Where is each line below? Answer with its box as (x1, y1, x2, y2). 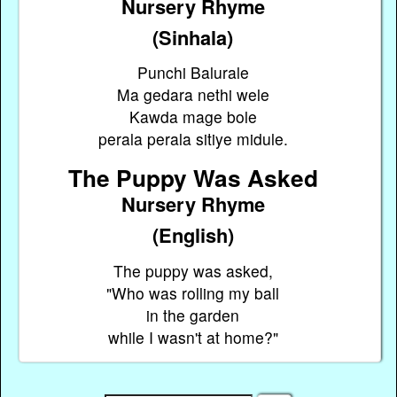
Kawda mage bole (128, 105, 257, 128)
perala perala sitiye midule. (97, 127, 288, 150)
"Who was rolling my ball (106, 281, 280, 304)
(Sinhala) (152, 22, 234, 51)
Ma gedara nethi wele (116, 82, 269, 105)
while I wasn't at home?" (107, 325, 278, 348)
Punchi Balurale (136, 60, 249, 83)
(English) (152, 221, 234, 250)
